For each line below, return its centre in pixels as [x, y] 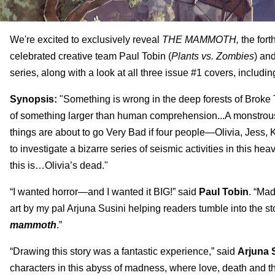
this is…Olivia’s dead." [59, 165]
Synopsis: [33, 99]
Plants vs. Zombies [213, 56]
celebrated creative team [64, 56]
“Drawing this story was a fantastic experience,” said [124, 251]
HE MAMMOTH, [203, 39]
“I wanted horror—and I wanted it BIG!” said [104, 192]
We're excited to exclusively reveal [86, 39]
